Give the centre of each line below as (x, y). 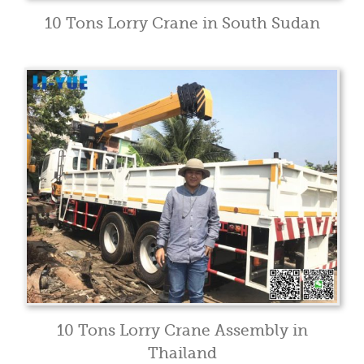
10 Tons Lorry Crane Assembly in (182, 331)
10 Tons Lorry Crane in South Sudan (182, 23)
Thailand (182, 353)
